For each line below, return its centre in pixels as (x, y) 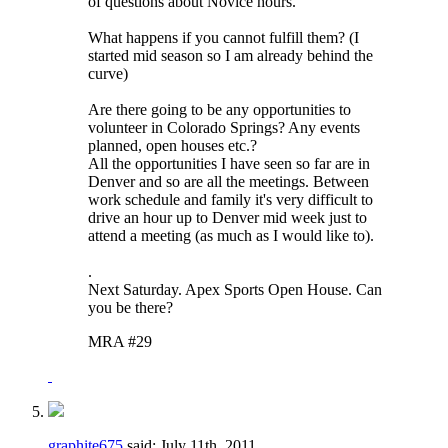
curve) (108, 73)
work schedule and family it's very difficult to (230, 199)
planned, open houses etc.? (172, 145)
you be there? (130, 307)
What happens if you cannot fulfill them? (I (223, 37)
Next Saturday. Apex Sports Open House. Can (235, 289)
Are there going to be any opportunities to (219, 109)
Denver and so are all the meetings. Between (228, 181)
